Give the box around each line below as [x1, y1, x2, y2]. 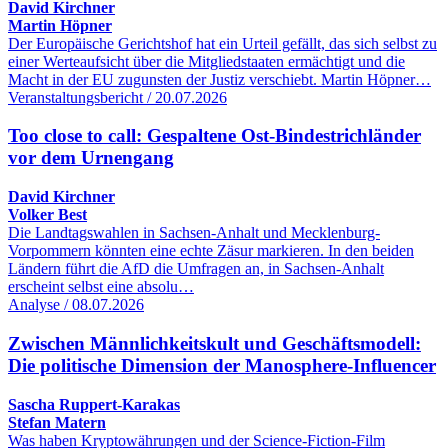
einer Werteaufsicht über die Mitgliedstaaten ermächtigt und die [8, 52, 405, 70]
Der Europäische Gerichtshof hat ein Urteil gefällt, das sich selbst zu [8, 34, 437, 52]
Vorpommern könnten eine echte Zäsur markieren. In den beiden [8, 242, 414, 260]
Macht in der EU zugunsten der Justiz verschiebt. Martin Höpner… [8, 70, 431, 88]
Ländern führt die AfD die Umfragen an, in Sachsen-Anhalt [8, 260, 384, 278]
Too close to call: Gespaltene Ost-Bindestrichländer [8, 125, 421, 147]
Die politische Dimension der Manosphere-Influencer [8, 354, 436, 376]
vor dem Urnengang [8, 147, 174, 169]
